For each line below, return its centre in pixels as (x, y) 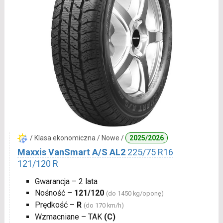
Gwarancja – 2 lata (66, 182)
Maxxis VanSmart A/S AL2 (71, 152)
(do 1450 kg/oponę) (135, 194)
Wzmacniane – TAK (69, 217)
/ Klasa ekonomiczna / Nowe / (77, 138)
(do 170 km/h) (104, 206)
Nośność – (54, 193)
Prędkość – (56, 205)
